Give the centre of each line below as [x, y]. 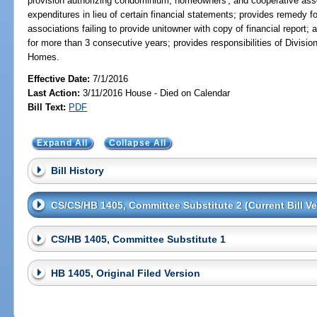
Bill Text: [47, 107]
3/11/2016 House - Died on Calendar [155, 93]
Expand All [62, 143]
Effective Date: [60, 79]
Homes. [44, 57]
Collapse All [138, 143]
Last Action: [54, 93]
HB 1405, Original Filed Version [125, 273]
